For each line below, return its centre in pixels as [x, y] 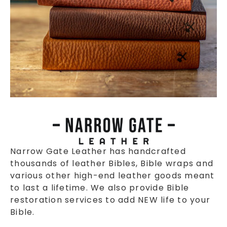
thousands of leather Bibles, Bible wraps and [112, 163]
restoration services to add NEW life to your [110, 200]
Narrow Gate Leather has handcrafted [98, 151]
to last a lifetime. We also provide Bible [100, 187]
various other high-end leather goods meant [112, 175]
